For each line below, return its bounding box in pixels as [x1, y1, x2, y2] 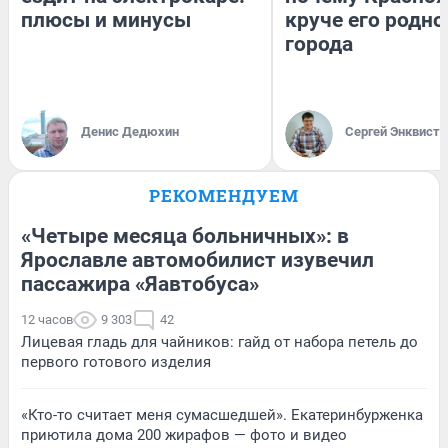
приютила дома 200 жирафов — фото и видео [21, 426, 347, 445]
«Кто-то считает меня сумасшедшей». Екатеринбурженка [21, 406, 423, 425]
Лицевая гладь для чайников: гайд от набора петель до [21, 333, 418, 352]
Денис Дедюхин [81, 124, 179, 140]
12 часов [21, 312, 73, 328]
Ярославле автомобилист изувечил [21, 248, 374, 273]
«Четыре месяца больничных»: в [21, 224, 349, 249]
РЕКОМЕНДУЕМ [149, 184, 299, 208]
